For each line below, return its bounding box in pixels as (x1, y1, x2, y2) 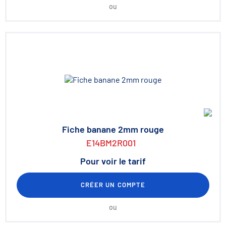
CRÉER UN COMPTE (81, 181, 145, 189)
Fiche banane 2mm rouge (62, 124, 164, 135)
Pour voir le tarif (80, 155, 146, 166)
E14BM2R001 (86, 137, 136, 148)
